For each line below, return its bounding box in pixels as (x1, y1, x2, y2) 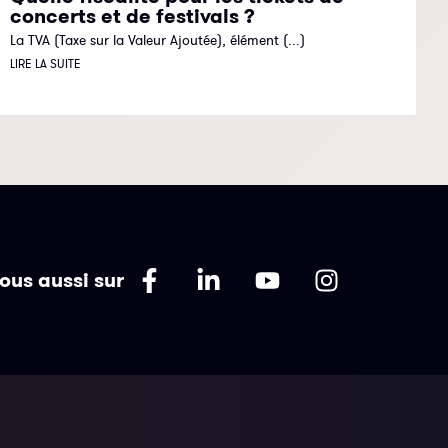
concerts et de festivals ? (10, 3, 256, 30)
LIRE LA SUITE (10, 56, 82, 72)
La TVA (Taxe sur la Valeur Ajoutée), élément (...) (10, 31, 306, 50)
